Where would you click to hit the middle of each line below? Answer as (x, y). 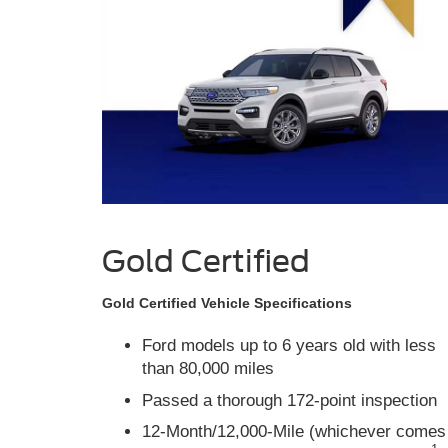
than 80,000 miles (208, 369)
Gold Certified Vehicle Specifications (227, 303)
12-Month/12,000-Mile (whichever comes (294, 432)
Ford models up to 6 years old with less (289, 346)
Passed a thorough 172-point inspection (289, 400)
